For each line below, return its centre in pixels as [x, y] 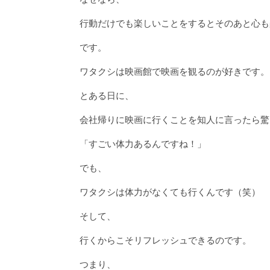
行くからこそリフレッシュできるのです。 [165, 240]
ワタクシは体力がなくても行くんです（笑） [170, 192]
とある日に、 [107, 95]
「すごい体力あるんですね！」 [143, 143]
